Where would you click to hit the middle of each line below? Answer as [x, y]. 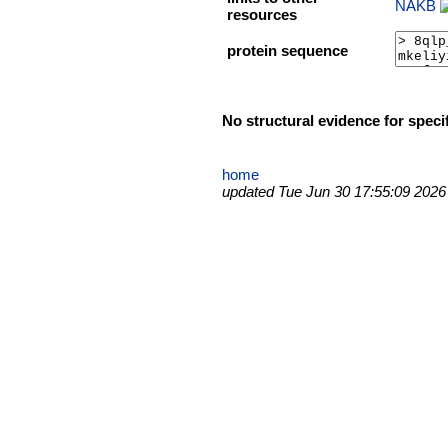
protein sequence [287, 50]
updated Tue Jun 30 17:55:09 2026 [334, 191]
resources [262, 14]
